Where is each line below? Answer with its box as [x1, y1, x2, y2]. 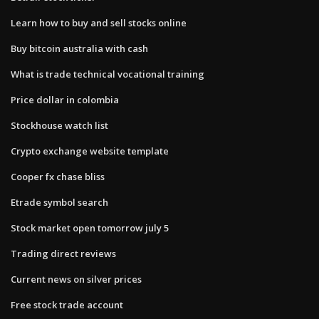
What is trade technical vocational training [11, 67, 204, 80]
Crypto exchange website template [11, 144, 169, 157]
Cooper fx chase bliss [11, 169, 105, 183]
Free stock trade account [11, 298, 123, 311]
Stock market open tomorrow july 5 [11, 221, 169, 234]
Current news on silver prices [11, 272, 142, 286]
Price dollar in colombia [11, 93, 119, 106]
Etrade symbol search [11, 195, 108, 209]
